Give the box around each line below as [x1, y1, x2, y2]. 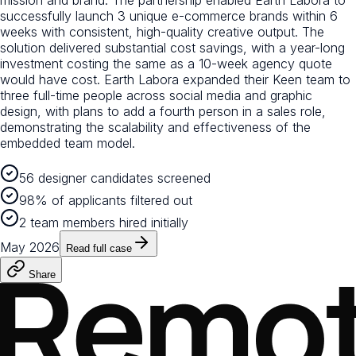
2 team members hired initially [19, 215, 188, 231]
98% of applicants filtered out [19, 192, 192, 209]
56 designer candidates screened [19, 170, 211, 187]
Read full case [66, 242, 132, 255]
